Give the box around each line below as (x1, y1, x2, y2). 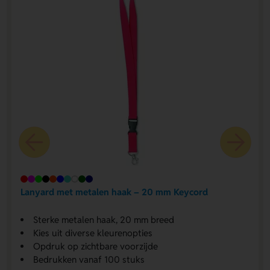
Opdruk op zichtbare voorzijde (33, 240, 158, 252)
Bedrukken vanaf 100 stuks (33, 253, 145, 265)
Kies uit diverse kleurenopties (33, 227, 152, 239)
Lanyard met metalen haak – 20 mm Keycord (20, 186, 208, 198)
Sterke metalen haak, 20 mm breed (33, 213, 174, 225)
